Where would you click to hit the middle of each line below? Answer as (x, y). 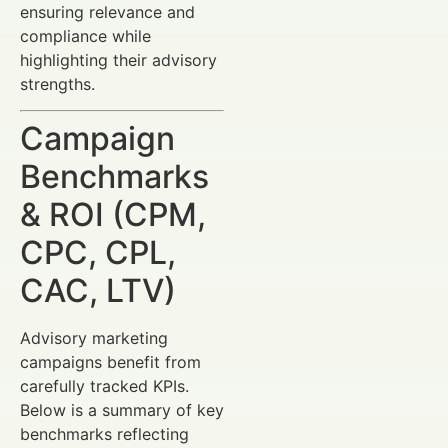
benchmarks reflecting (104, 433)
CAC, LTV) (98, 290)
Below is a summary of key (122, 409)
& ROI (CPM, (113, 214)
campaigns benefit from (110, 361)
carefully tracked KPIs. (104, 385)
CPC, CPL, (98, 252)
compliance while (85, 35)
